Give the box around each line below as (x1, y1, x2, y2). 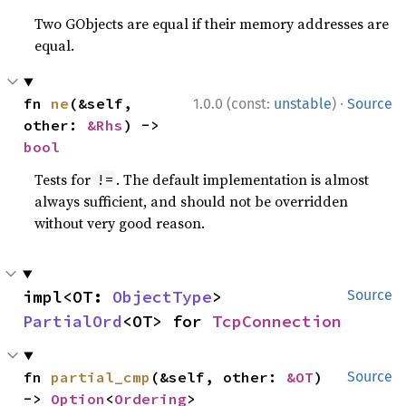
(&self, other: (150, 368, 287, 387)
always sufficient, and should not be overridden (34, 191, 349, 212)
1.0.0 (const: (193, 95, 274, 113)
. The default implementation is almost (116, 169, 370, 190)
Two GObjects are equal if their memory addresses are (34, 14, 390, 34)
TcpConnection (212, 311, 342, 333)
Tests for (34, 169, 95, 190)
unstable (274, 95, 332, 113)
